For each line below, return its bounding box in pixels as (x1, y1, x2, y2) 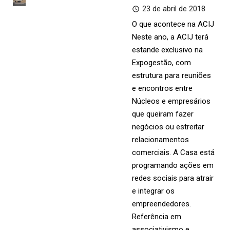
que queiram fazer (132, 109, 194, 119)
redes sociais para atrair (132, 174, 214, 183)
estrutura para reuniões (132, 71, 212, 80)
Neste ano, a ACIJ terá (132, 32, 209, 42)
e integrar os (132, 186, 175, 196)
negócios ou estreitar (132, 122, 205, 131)
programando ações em (132, 161, 214, 170)
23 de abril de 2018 (142, 4, 206, 13)
